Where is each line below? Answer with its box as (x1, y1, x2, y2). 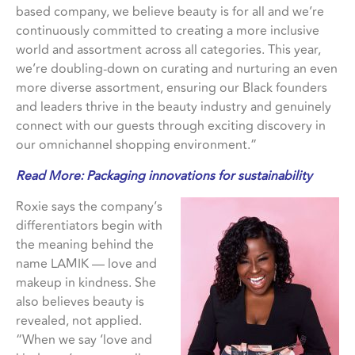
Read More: (16, 166, 86, 185)
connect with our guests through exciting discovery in (16, 116, 326, 136)
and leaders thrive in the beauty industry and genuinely (16, 97, 331, 116)
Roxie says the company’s (16, 197, 162, 216)
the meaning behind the (16, 235, 154, 254)
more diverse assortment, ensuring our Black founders (16, 78, 327, 97)
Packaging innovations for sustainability (86, 166, 312, 185)
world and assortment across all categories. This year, (16, 40, 321, 59)
